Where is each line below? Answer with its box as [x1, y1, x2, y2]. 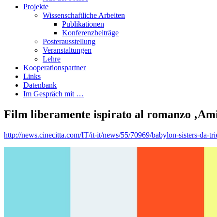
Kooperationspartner [23, 63, 86, 72]
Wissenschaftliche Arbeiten [43, 11, 125, 19]
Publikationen [62, 19, 104, 28]
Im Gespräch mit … [23, 89, 84, 98]
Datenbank [23, 80, 57, 89]
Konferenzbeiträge [62, 28, 119, 37]
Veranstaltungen [43, 46, 92, 54]
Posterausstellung [43, 37, 95, 46]
